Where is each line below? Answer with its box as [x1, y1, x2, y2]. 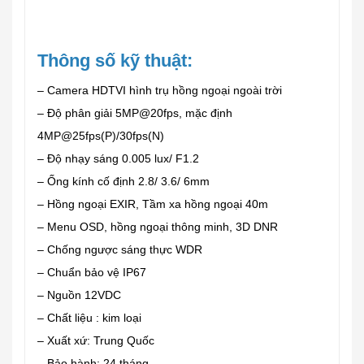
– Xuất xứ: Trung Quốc [37, 334, 154, 347]
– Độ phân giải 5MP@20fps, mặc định [37, 106, 232, 119]
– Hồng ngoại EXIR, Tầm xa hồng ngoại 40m [37, 197, 268, 210]
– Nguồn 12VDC [37, 288, 121, 301]
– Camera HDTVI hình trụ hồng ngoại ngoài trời [37, 84, 282, 97]
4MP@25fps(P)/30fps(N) [37, 129, 164, 142]
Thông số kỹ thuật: [37, 50, 193, 71]
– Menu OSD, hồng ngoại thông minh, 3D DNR [37, 220, 278, 233]
